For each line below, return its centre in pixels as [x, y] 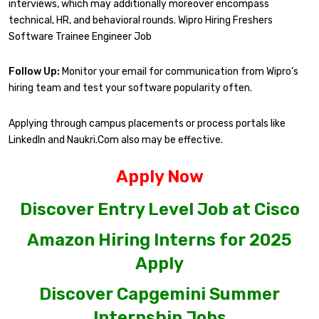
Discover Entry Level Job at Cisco [159, 210]
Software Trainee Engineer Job [80, 36]
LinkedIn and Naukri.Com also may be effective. [116, 140]
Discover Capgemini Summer [159, 294]
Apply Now [159, 177]
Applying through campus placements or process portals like [147, 123]
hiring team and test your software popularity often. [130, 88]
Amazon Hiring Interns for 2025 [159, 240]
